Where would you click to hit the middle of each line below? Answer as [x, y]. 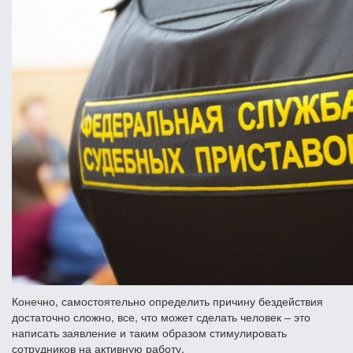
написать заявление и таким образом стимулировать [149, 332]
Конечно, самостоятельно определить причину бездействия [167, 301]
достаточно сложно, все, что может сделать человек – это [161, 316]
